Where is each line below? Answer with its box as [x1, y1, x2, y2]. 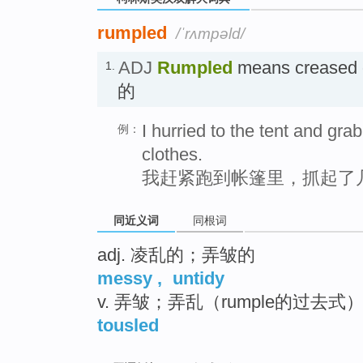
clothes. [142, 143, 203, 164]
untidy [173, 267, 224, 288]
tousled [97, 314, 159, 335]
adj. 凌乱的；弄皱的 [97, 244, 255, 265]
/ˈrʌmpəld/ [176, 24, 245, 42]
